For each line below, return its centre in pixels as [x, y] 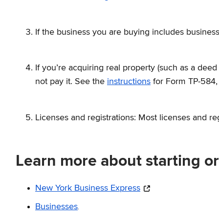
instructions [129, 82]
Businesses [56, 207]
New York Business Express [88, 188]
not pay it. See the [71, 82]
